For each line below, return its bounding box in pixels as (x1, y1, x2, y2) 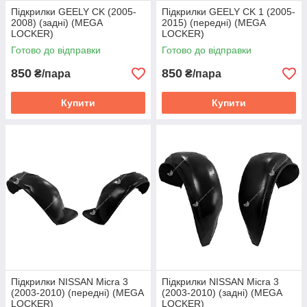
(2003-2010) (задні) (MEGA (162, 287, 282, 298)
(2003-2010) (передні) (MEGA (11, 287, 143, 298)
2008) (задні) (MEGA (11, 17, 102, 28)
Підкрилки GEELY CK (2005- (11, 6, 136, 17)
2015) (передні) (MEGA (162, 17, 265, 28)
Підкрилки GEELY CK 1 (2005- (162, 6, 295, 17)
